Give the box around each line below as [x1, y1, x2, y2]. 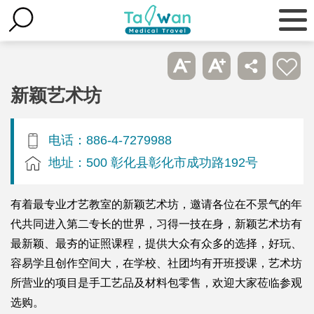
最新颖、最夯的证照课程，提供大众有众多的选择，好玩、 [11, 237, 302, 250]
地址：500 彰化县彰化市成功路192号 [48, 154, 258, 170]
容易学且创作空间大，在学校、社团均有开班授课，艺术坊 [11, 257, 302, 269]
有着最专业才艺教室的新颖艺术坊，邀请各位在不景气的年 [11, 198, 302, 210]
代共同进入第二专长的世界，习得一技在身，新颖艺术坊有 [11, 217, 302, 230]
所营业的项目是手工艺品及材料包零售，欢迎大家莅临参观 [11, 276, 302, 289]
